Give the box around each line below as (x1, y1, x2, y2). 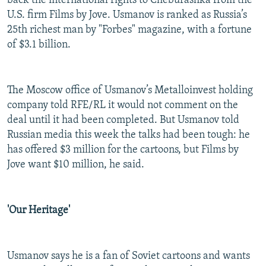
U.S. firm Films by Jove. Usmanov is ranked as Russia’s (7, 9, 247, 21)
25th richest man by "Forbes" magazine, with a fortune (7, 24, 252, 36)
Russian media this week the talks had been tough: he (7, 129, 250, 141)
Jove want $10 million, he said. (7, 159, 144, 171)
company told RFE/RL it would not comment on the (7, 100, 238, 112)
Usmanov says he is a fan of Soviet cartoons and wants (7, 251, 250, 262)
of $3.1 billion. (7, 39, 71, 51)
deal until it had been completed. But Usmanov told (7, 115, 239, 126)
